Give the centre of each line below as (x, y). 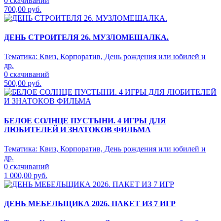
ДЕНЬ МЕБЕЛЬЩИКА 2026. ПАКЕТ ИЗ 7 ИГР (90, 204)
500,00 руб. (23, 83)
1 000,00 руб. (26, 175)
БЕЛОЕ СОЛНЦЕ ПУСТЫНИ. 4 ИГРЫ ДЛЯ (85, 120)
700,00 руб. (23, 9)
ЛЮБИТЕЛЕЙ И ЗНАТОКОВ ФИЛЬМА (77, 129)
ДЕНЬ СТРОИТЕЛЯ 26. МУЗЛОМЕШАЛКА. (86, 37)
